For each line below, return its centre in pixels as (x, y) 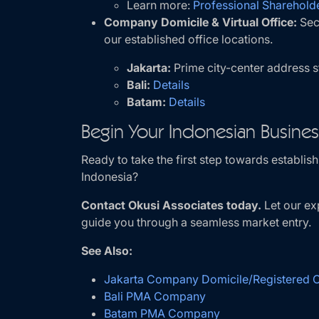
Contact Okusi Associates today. (171, 205)
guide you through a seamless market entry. (196, 222)
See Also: (107, 251)
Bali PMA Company (155, 296)
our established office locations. (188, 39)
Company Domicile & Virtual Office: (200, 22)
